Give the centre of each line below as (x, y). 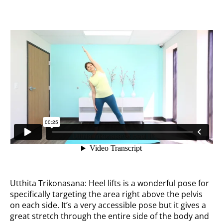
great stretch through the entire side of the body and (110, 216)
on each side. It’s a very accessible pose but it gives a (108, 205)
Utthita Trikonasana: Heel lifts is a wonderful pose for (110, 183)
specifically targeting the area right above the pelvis (107, 194)
